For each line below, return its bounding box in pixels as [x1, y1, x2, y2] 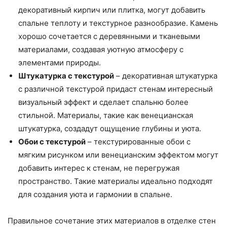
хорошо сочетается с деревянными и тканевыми [18, 31, 200, 41]
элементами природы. [18, 57, 101, 67]
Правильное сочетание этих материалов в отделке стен [8, 215, 216, 225]
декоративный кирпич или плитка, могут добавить [18, 5, 205, 15]
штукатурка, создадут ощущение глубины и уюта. [18, 123, 201, 133]
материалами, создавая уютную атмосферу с [18, 44, 183, 54]
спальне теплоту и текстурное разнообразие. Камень [18, 18, 218, 28]
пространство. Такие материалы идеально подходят [18, 176, 213, 186]
